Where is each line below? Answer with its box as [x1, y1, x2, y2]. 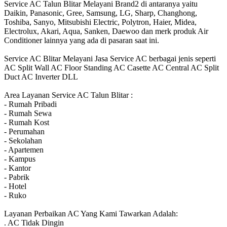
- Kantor [4, 163, 31, 172]
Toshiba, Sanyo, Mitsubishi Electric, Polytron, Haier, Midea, [4, 17, 197, 26]
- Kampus [4, 154, 35, 163]
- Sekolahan [4, 136, 42, 145]
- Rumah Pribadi [4, 99, 57, 108]
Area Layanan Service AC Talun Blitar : [4, 90, 133, 99]
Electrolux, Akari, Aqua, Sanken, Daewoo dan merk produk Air [4, 26, 208, 35]
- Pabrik [4, 172, 29, 181]
